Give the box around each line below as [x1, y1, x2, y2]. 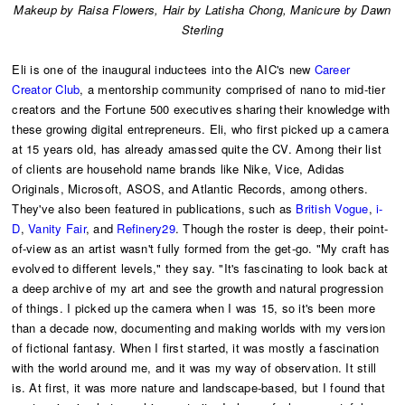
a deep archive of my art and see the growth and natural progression [12, 279, 384, 297]
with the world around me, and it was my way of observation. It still [12, 359, 377, 377]
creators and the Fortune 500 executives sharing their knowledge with [12, 100, 391, 118]
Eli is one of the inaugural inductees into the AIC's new [12, 61, 315, 79]
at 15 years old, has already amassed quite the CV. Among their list [12, 140, 382, 158]
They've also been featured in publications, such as [12, 200, 297, 218]
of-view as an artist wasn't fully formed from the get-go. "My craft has [12, 240, 391, 258]
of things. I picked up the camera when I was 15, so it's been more [12, 299, 375, 317]
